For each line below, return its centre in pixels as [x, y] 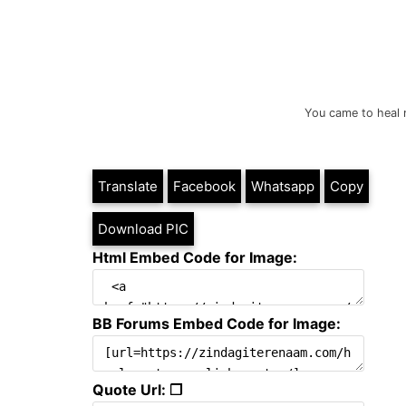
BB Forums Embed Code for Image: [217, 323]
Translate [128, 186]
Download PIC [143, 228]
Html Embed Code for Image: [195, 257]
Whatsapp [283, 186]
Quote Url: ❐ [137, 389]
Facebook [204, 186]
